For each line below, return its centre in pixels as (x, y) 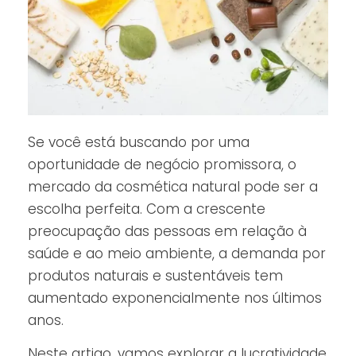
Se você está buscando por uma (139, 142)
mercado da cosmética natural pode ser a (173, 186)
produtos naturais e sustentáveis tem (155, 275)
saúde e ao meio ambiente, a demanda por (177, 253)
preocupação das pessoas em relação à (167, 231)
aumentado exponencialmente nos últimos (175, 298)
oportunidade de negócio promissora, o (162, 164)
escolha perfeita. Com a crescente (147, 209)
